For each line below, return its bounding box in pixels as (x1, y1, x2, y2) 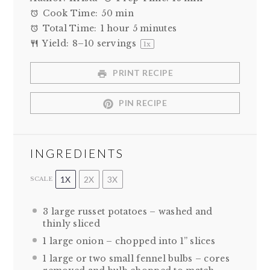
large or (46, 253, 90, 264)
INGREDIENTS (30, 146, 125, 161)
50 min (101, 7, 134, 19)
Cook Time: (40, 7, 98, 19)
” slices (183, 235, 216, 246)
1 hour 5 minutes (100, 22, 177, 34)
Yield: (40, 37, 69, 49)
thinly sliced (43, 218, 101, 230)
